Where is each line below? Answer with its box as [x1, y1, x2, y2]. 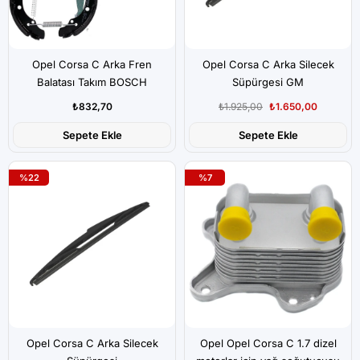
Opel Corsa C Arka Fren [32, 58, 152, 71]
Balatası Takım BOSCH [37, 76, 147, 88]
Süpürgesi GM [232, 76, 304, 88]
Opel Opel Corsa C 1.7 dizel [199, 337, 337, 350]
